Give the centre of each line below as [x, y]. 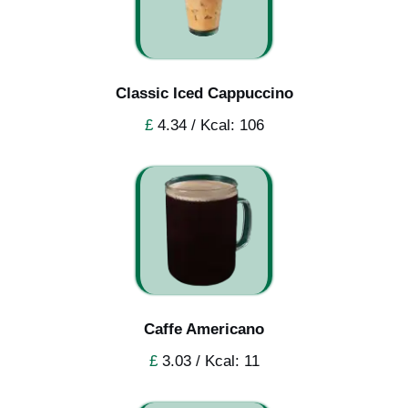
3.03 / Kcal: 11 [208, 361]
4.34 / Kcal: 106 [208, 125]
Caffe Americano [204, 329]
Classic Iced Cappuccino [204, 93]
